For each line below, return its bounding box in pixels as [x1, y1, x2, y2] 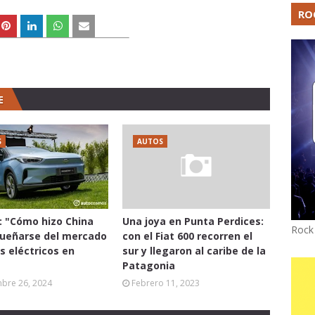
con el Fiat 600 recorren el [122, 229, 252, 243]
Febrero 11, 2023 [131, 277, 200, 289]
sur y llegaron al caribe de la [122, 244, 266, 257]
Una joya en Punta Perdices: [122, 214, 264, 228]
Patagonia [122, 259, 175, 272]
